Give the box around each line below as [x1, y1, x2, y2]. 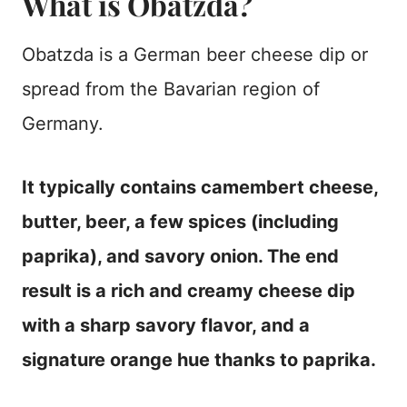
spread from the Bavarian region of [22, 78, 320, 101]
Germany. [22, 113, 104, 135]
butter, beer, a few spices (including [22, 211, 339, 233]
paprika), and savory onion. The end [22, 245, 339, 268]
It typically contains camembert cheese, [22, 176, 378, 199]
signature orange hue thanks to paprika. [22, 349, 376, 372]
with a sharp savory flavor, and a [22, 314, 310, 337]
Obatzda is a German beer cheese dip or [22, 44, 368, 66]
